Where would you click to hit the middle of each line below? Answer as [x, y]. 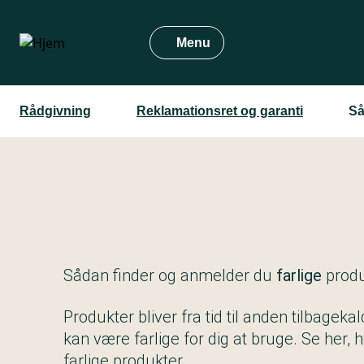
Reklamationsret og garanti [220, 111]
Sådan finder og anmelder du [168, 276]
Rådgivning [55, 111]
